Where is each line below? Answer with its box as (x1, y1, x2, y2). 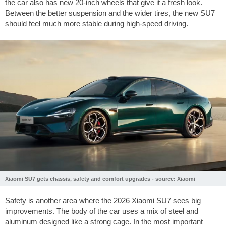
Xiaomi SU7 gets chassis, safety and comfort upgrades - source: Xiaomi (5, 176, 195, 182)
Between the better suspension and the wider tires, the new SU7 (5, 9, 215, 18)
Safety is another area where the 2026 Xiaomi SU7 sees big (5, 196, 201, 205)
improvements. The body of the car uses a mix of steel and (5, 207, 198, 216)
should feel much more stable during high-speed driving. (5, 19, 188, 28)
